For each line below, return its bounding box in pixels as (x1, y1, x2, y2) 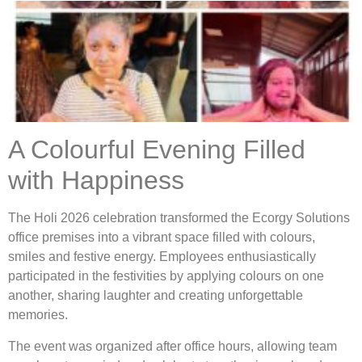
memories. (8, 308, 68, 322)
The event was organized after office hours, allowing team (8, 339, 337, 353)
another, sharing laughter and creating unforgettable (8, 288, 303, 303)
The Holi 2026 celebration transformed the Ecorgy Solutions (8, 211, 350, 225)
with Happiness (8, 166, 184, 196)
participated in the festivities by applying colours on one (8, 269, 324, 284)
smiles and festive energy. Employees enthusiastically (8, 250, 316, 264)
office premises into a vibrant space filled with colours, (8, 230, 315, 245)
